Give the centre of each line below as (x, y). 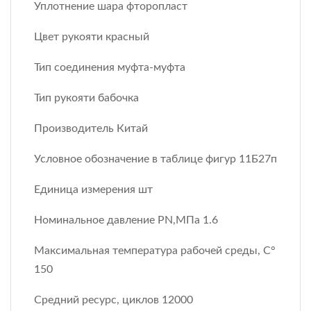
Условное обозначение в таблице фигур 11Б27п (155, 159)
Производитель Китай (91, 128)
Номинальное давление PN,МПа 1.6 (126, 220)
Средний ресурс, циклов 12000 (114, 300)
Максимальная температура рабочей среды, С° (155, 250)
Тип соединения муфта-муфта (110, 67)
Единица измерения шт (93, 189)
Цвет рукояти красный (92, 36)
